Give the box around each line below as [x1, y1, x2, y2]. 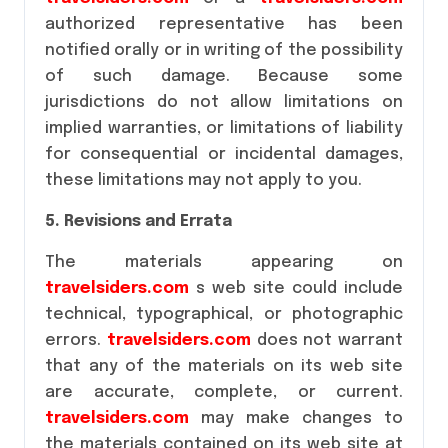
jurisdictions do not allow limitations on [45, 94, 403, 111]
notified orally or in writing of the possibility [45, 42, 403, 59]
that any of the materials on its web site [45, 358, 403, 375]
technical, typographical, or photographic [45, 306, 403, 323]
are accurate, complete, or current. [45, 384, 403, 401]
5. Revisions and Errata [45, 213, 232, 230]
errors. [45, 332, 107, 349]
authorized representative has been [45, 16, 403, 33]
